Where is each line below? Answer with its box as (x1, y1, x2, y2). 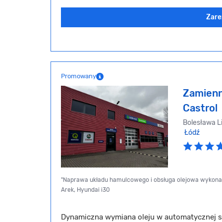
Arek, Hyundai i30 (61, 186, 110, 194)
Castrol (183, 102, 218, 114)
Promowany (61, 72, 96, 80)
